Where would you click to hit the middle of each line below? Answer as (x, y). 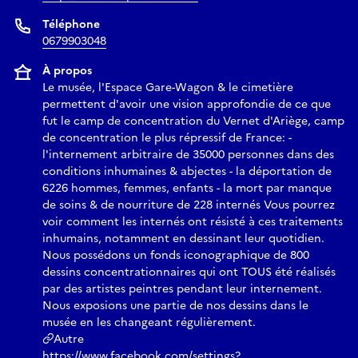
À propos (67, 71)
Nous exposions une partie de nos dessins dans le (175, 306)
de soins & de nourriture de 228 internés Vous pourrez (189, 205)
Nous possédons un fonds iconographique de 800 (176, 256)
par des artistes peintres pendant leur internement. (182, 289)
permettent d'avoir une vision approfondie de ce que (187, 105)
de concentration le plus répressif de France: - (167, 138)
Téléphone (71, 25)
